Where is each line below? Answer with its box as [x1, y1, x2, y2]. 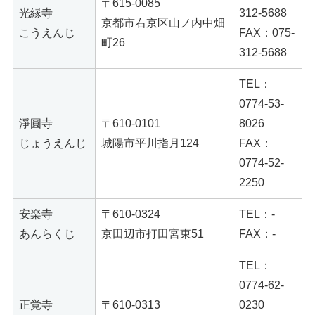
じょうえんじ [19, 136, 86, 149]
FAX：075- [239, 26, 295, 39]
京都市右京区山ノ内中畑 [101, 16, 225, 29]
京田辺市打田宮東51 [101, 227, 204, 240]
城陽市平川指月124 [101, 136, 199, 149]
